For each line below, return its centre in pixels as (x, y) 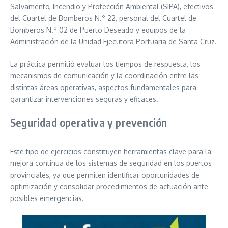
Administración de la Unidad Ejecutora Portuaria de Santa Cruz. (113, 42)
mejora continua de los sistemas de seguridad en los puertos (111, 163)
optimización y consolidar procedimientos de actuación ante (109, 187)
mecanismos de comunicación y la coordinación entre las (104, 76)
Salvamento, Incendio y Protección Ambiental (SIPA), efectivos (112, 7)
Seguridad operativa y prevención (89, 122)
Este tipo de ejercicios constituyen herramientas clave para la (111, 152)
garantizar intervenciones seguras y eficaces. (84, 99)
